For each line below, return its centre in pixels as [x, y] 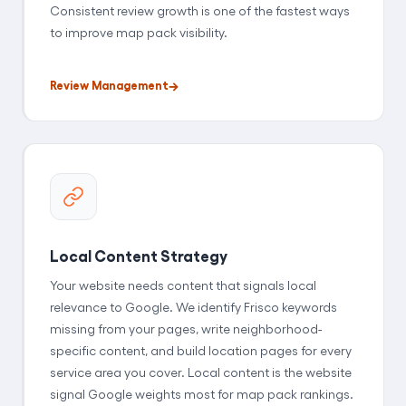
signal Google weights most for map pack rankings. [202, 394]
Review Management [109, 84]
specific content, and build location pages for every [201, 351]
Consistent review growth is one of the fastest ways [200, 10]
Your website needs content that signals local [183, 285]
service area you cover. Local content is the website [201, 372]
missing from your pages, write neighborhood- [186, 329]
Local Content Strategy [139, 256]
